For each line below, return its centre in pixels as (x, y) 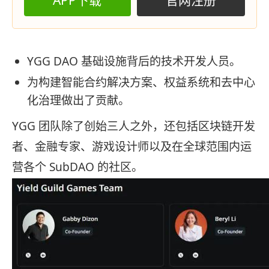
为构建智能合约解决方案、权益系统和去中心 (141, 82)
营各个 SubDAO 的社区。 (77, 167)
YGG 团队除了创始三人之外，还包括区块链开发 (134, 126)
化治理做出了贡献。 (78, 100)
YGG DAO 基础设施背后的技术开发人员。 (134, 61)
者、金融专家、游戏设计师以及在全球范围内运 (132, 146)
